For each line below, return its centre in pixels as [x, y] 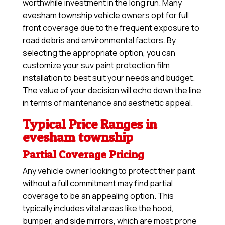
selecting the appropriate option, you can [99, 53]
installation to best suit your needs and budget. [108, 78]
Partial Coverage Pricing [83, 154]
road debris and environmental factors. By [99, 40]
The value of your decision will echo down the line [112, 91]
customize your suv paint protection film [96, 66]
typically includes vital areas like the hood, [98, 209]
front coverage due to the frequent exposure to [111, 28]
